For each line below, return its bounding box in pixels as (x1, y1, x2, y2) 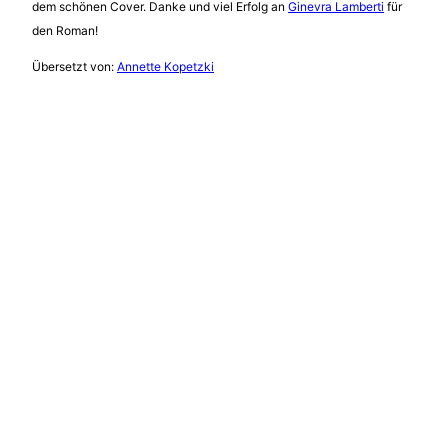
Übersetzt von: (32, 58, 117, 74)
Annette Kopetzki (117, 58, 214, 74)
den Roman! (32, 22, 98, 38)
